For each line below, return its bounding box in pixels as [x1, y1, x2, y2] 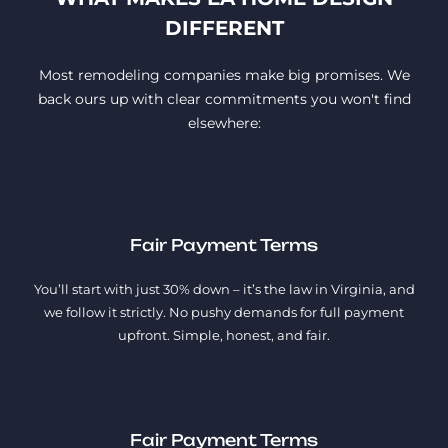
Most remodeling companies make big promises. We [38, 66, 410, 85]
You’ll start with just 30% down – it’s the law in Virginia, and [33, 281, 415, 298]
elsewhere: [187, 114, 261, 133]
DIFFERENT [164, 16, 284, 41]
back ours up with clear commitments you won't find [37, 90, 411, 109]
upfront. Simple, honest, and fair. [118, 327, 330, 344]
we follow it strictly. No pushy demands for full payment [44, 304, 404, 321]
